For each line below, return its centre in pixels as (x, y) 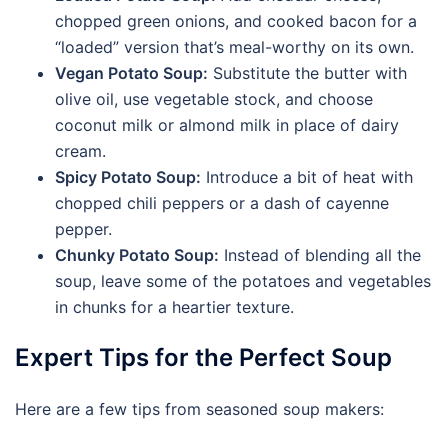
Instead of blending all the (320, 255)
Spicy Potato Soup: (128, 177)
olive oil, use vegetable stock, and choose (214, 99)
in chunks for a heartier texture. (174, 307)
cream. (80, 151)
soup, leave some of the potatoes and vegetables (243, 281)
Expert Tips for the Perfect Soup (203, 357)
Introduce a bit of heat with (307, 177)
